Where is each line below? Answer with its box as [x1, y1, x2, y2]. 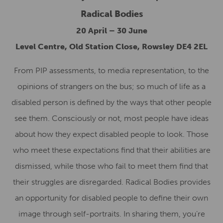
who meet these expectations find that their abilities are [12, 145, 211, 155]
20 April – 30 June [76, 26, 147, 35]
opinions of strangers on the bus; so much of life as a [17, 82, 206, 91]
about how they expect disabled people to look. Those [14, 129, 209, 139]
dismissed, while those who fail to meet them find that [15, 161, 208, 171]
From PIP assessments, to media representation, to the [14, 66, 209, 75]
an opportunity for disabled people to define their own [15, 193, 208, 203]
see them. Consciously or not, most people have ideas [14, 113, 209, 123]
